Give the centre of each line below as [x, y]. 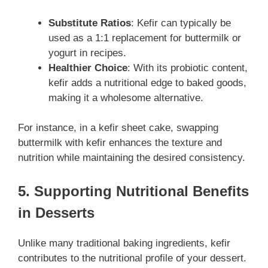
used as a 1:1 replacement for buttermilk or [145, 38]
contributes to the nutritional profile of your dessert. [132, 258]
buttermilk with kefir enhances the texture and [120, 143]
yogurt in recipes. [87, 53]
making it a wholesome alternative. [126, 98]
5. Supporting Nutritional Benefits [133, 191]
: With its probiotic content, [188, 68]
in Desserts [56, 212]
